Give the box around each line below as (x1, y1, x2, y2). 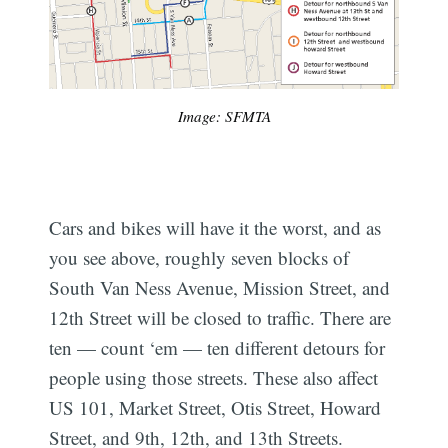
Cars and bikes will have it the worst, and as (49, 215, 382, 241)
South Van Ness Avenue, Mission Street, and (49, 275, 391, 301)
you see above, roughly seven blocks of (49, 245, 350, 271)
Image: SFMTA (177, 105, 271, 126)
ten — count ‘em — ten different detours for (49, 335, 386, 361)
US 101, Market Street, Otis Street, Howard (49, 395, 382, 421)
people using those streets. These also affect (49, 365, 379, 391)
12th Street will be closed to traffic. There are (49, 305, 392, 331)
